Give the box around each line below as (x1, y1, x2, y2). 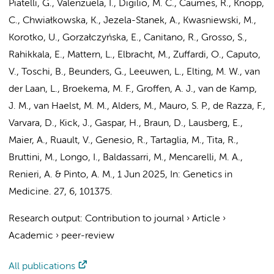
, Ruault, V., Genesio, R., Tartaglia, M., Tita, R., (45, 136, 239, 146)
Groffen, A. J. (136, 84, 193, 94)
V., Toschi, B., (9, 67, 68, 77)
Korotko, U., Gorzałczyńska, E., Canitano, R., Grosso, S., (9, 33, 247, 43)
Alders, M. (112, 102, 154, 111)
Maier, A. (9, 136, 45, 146)
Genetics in (183, 170, 232, 180)
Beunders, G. (68, 67, 124, 77)
